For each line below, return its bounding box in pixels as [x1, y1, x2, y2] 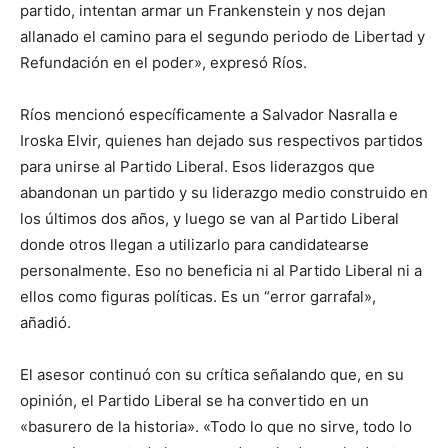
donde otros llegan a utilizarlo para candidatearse [20, 234, 369, 254]
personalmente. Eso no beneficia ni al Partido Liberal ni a [20, 260, 422, 280]
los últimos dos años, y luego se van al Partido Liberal [20, 208, 399, 228]
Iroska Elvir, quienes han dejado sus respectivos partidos [20, 130, 423, 150]
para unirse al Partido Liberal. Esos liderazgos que [20, 156, 375, 176]
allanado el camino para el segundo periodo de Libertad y [20, 26, 425, 46]
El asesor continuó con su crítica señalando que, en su [20, 364, 404, 384]
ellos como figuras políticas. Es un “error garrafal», [20, 286, 376, 306]
